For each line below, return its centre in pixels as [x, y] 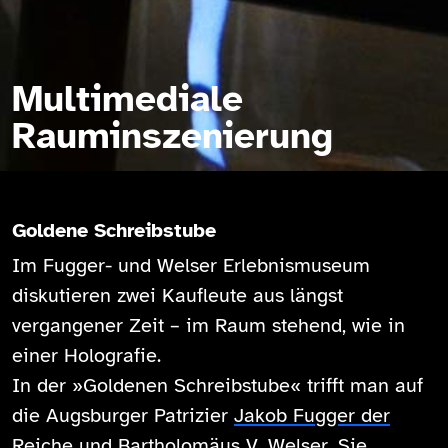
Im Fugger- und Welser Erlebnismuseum [191, 265]
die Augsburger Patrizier [123, 415]
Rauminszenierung [172, 135]
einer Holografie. [86, 355]
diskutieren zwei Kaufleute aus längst [177, 295]
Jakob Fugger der [312, 415]
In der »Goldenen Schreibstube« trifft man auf [217, 385]
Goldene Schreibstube [114, 230]
